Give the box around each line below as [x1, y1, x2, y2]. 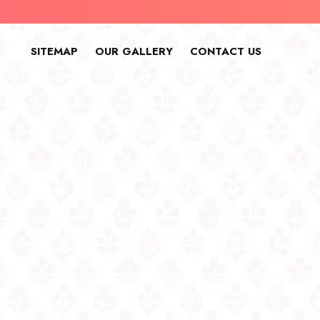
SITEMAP [31, 44, 78, 59]
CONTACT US [190, 44, 261, 59]
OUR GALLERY [95, 44, 173, 59]
